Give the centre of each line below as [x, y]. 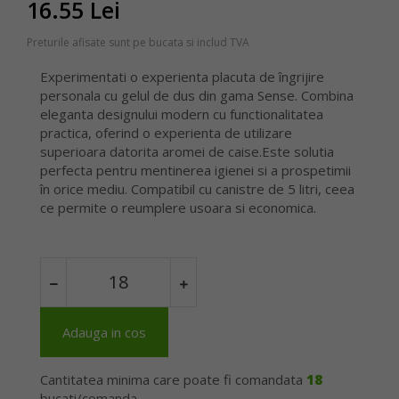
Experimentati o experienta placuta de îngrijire [182, 76]
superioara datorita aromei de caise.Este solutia [187, 151]
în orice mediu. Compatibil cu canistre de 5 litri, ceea [197, 188]
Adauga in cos [104, 332]
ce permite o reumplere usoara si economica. [178, 207]
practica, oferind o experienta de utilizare [166, 132]
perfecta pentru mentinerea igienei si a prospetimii [195, 170]
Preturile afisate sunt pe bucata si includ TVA [138, 42]
